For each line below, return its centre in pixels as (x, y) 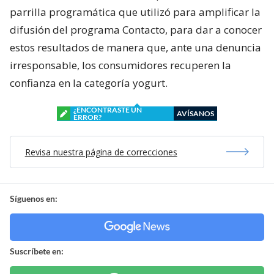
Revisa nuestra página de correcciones (101, 152)
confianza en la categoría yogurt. (89, 83)
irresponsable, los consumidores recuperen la (120, 65)
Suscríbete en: (37, 251)
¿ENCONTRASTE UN (108, 109)
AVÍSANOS (195, 113)
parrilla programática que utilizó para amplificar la (135, 12)
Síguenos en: (34, 198)
